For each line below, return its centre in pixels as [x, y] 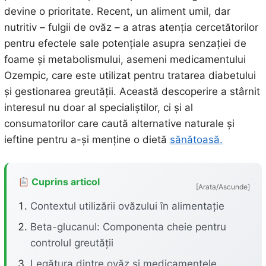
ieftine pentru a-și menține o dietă [87, 140]
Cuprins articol [64, 182]
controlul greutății [72, 243]
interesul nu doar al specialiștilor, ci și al [98, 107]
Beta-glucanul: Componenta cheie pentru [128, 227]
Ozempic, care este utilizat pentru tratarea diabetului [130, 75]
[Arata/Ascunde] [223, 186]
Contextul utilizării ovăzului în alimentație [127, 206]
